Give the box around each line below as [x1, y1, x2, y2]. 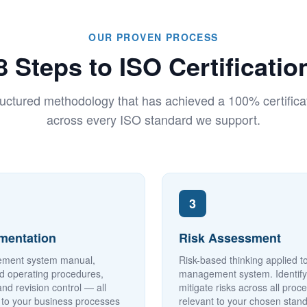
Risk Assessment [179, 229, 281, 247]
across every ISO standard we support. [47, 110, 260, 128]
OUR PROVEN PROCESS [88, 30, 219, 44]
